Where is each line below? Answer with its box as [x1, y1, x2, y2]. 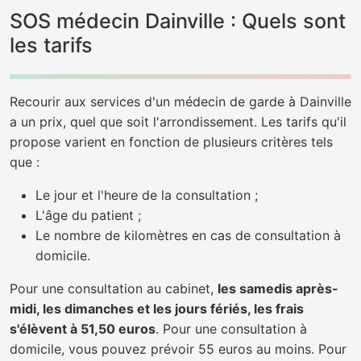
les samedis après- [218, 280, 338, 297]
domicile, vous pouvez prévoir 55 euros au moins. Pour [10, 341, 346, 357]
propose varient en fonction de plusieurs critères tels [10, 134, 333, 150]
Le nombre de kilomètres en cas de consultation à [35, 227, 341, 243]
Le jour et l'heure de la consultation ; [35, 187, 258, 203]
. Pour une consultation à [156, 321, 307, 337]
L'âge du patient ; [35, 207, 141, 223]
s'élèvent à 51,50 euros [10, 321, 156, 337]
